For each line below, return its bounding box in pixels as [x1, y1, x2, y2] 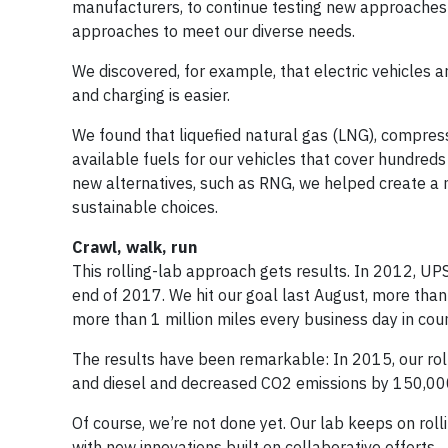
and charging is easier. [72, 85, 230, 105]
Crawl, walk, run [72, 237, 197, 257]
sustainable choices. [72, 197, 218, 217]
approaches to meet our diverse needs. [72, 21, 355, 41]
